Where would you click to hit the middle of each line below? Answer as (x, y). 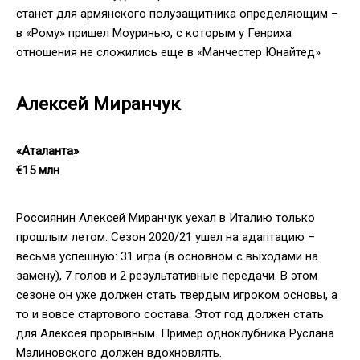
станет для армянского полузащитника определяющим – (177, 14)
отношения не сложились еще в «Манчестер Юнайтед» (168, 53)
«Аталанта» (47, 151)
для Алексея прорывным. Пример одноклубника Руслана (175, 334)
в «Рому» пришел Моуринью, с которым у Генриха (154, 33)
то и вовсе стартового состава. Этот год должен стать (170, 315)
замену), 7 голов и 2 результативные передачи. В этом (167, 276)
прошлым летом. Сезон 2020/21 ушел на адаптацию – (166, 237)
